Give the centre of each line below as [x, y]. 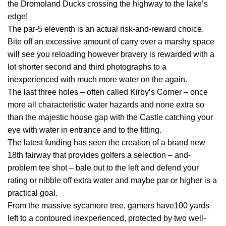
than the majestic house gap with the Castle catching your [110, 118]
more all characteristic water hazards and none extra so [106, 105]
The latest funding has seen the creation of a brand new [106, 143]
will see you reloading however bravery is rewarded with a [111, 54]
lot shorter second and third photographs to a [87, 67]
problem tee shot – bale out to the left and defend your [103, 168]
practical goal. [33, 193]
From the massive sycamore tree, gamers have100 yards [108, 206]
